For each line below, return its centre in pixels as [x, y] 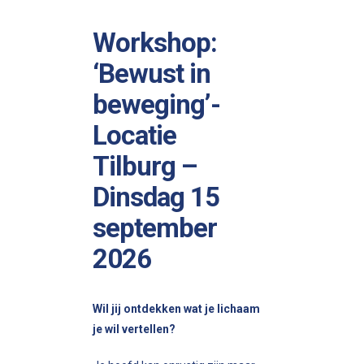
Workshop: [155, 42]
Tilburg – [145, 166]
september [155, 227]
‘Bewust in [152, 73]
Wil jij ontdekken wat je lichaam [176, 308]
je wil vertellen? [134, 329]
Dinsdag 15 [156, 197]
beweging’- [156, 104]
